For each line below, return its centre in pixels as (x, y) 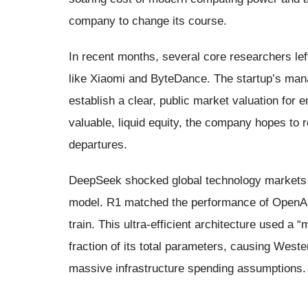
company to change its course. (148, 21)
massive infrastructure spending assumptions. (187, 268)
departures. (98, 144)
